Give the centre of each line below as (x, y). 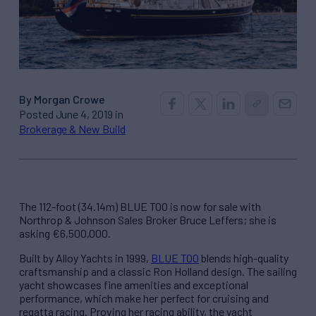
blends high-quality (244, 258)
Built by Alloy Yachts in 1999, (85, 258)
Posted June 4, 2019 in (71, 114)
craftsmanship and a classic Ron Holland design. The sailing (158, 272)
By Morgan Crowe (62, 99)
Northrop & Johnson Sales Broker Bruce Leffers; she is (148, 220)
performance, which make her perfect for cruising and (144, 298)
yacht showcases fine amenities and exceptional (134, 285)
